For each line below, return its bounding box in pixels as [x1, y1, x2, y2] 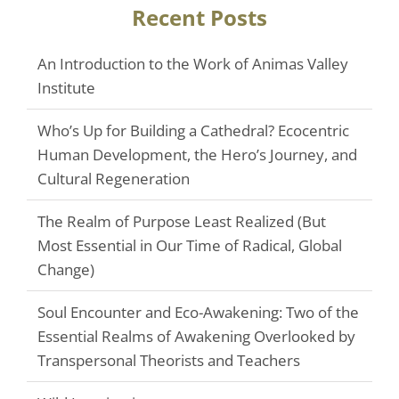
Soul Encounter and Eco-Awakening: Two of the [37, 302, 359, 322]
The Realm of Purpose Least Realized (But [37, 211, 326, 232]
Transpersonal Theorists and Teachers [37, 350, 300, 370]
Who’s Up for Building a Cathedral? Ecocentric [37, 120, 349, 141]
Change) [37, 259, 94, 280]
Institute [37, 77, 95, 98]
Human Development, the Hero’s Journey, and [37, 144, 357, 165]
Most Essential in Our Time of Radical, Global [37, 235, 342, 256]
